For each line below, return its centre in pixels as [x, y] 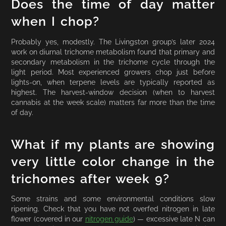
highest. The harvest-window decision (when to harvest [113, 92]
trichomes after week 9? [91, 179]
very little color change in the [113, 161]
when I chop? [55, 22]
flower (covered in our [48, 219]
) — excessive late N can [174, 219]
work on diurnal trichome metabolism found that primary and [113, 51]
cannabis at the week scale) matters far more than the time [113, 102]
